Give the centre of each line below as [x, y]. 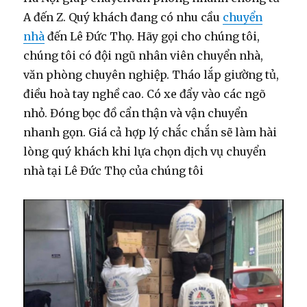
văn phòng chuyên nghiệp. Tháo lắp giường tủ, [151, 74]
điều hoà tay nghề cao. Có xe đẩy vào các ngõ [145, 94]
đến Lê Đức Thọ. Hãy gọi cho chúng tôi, [152, 36]
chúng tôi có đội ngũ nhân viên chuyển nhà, [144, 55]
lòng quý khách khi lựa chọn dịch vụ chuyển [145, 151]
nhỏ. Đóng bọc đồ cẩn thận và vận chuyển [136, 113]
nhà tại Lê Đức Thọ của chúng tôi [114, 170]
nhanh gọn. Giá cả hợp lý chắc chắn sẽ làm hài [150, 132]
